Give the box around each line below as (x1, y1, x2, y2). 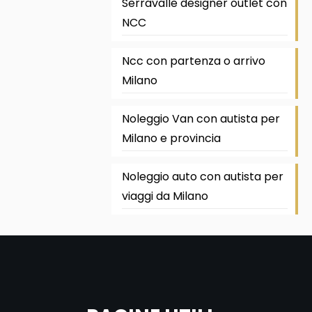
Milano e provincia (121, 130, 221, 146)
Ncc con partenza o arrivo (121, 53, 265, 69)
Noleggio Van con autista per (121, 111, 280, 127)
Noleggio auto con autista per (121, 169, 283, 185)
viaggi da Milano (121, 188, 208, 204)
